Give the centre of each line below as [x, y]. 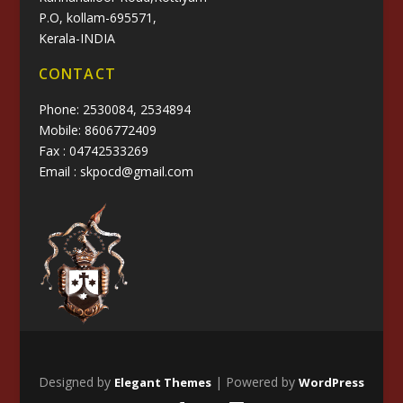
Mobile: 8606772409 [97, 130]
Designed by [76, 382]
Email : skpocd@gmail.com [116, 171]
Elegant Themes [162, 382]
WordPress [331, 382]
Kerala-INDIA [76, 38]
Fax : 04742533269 [93, 151]
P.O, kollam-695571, [97, 18]
